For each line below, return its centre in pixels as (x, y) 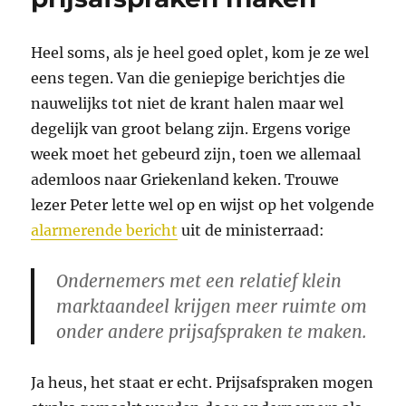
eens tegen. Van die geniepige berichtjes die (188, 77)
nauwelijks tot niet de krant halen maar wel (188, 103)
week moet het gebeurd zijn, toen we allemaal (196, 154)
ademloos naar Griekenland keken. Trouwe (185, 179)
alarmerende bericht (105, 230)
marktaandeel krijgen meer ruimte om (212, 306)
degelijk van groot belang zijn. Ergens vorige (191, 128)
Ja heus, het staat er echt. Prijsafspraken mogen (203, 382)
